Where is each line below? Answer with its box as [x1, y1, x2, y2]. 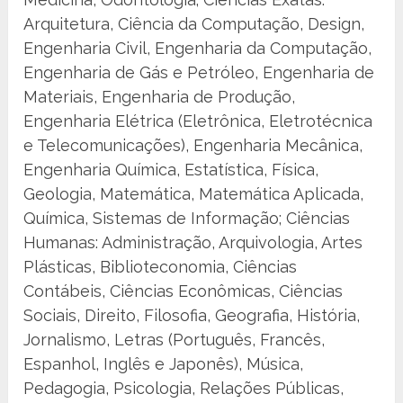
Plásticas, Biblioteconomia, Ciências [23, 257, 298, 277]
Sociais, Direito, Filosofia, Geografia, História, [23, 306, 361, 326]
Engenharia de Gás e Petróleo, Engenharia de [23, 63, 375, 83]
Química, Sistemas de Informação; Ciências [23, 209, 351, 228]
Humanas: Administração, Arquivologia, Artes [23, 233, 363, 253]
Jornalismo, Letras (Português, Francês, [23, 330, 326, 350]
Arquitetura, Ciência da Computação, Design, [23, 14, 365, 34]
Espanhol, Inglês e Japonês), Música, [23, 354, 304, 374]
